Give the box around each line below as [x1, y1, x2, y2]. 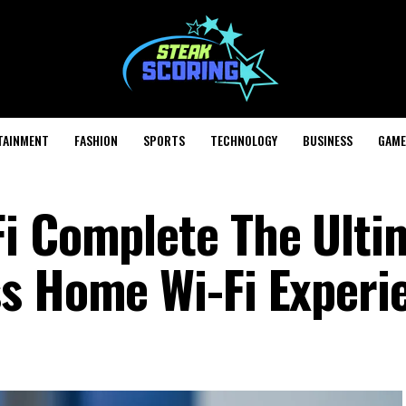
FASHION [74, 130, 118, 150]
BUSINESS [303, 130, 353, 150]
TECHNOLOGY [210, 130, 277, 150]
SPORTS [143, 130, 185, 150]
